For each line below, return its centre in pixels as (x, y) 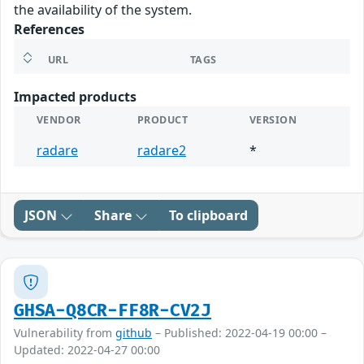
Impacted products (75, 97)
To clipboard (208, 216)
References (49, 30)
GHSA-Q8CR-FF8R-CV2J (113, 311)
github (134, 333)
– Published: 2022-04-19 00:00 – (239, 333)
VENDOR (59, 120)
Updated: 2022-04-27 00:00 (87, 350)
